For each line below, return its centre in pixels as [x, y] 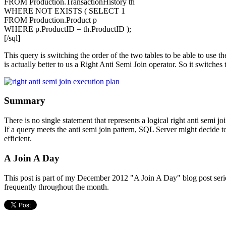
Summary [25, 101]
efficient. [18, 139]
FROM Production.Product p [50, 20]
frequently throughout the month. [56, 187]
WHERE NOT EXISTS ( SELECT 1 [65, 11]
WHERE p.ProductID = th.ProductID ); [68, 29]
